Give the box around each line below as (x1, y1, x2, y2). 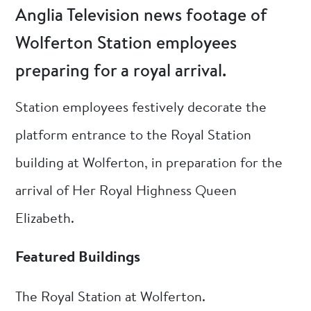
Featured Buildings (15, 250, 141, 266)
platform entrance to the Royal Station (15, 128, 252, 143)
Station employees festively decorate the (15, 101, 267, 115)
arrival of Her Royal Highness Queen (15, 184, 237, 199)
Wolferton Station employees (15, 35, 237, 53)
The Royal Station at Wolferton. (15, 291, 206, 305)
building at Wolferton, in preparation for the (15, 156, 283, 171)
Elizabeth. (15, 212, 75, 226)
